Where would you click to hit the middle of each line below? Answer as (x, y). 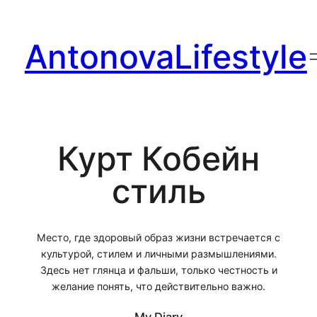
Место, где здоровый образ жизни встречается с (158, 238)
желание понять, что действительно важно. (158, 287)
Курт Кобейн (158, 158)
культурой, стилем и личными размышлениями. (158, 254)
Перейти (25, 13)
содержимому (40, 46)
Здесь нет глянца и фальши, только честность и (158, 270)
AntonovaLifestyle (166, 56)
